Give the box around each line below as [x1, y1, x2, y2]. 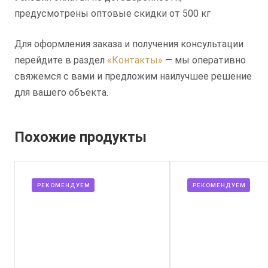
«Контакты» [107, 54, 163, 66]
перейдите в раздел [14, 54, 107, 66]
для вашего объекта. [14, 86, 108, 98]
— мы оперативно [163, 54, 246, 66]
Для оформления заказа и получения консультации [14, 38, 243, 50]
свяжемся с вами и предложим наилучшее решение [14, 70, 252, 82]
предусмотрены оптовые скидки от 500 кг [14, 7, 211, 19]
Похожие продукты [14, 128, 147, 145]
